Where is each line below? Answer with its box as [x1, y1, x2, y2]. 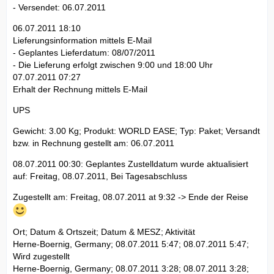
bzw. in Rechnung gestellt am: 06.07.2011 [13, 138, 174, 148]
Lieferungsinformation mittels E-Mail [13, 35, 152, 45]
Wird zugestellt [13, 251, 70, 261]
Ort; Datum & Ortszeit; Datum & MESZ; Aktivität [13, 226, 195, 237]
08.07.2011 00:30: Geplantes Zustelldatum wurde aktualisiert [13, 158, 248, 169]
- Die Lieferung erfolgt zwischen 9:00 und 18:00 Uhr [13, 59, 213, 70]
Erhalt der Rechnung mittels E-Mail [13, 84, 147, 94]
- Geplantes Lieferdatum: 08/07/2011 [13, 47, 155, 57]
